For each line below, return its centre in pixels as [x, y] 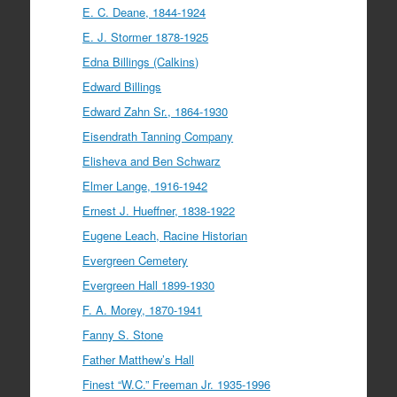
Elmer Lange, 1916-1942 [145, 185]
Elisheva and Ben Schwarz [152, 160]
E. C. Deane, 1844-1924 [144, 12]
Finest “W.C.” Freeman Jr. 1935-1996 [177, 384]
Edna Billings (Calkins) [141, 61]
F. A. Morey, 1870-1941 [143, 309]
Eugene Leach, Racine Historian [165, 235]
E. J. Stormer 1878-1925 [146, 36]
